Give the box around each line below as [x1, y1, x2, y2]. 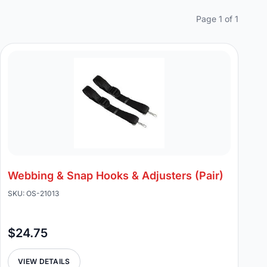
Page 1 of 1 [196, 14, 238, 24]
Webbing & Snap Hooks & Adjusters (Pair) [8, 169, 223, 182]
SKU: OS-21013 [8, 189, 59, 198]
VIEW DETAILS [18, 257, 70, 266]
